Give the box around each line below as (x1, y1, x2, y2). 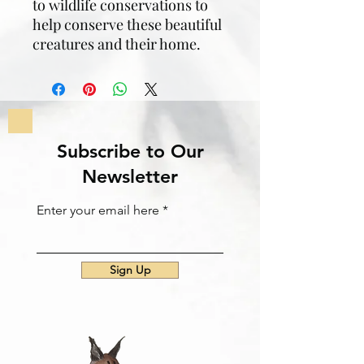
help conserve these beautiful (32, 15, 222, 34)
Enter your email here (37, 202, 159, 218)
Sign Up (109, 262, 151, 277)
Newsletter (82, 165, 178, 188)
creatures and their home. (32, 34, 201, 54)
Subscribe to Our (56, 140, 204, 162)
